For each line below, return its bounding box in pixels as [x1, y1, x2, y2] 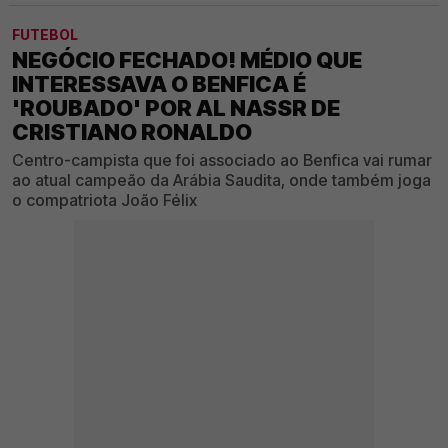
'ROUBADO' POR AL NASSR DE [12, 94, 340, 121]
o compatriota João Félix [12, 189, 197, 210]
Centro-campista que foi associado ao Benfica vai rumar [12, 149, 432, 170]
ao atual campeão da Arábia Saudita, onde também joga [12, 169, 431, 190]
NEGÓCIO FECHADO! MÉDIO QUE [12, 46, 362, 73]
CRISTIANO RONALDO [12, 118, 252, 145]
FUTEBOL [12, 25, 78, 43]
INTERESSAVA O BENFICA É [12, 70, 306, 97]
